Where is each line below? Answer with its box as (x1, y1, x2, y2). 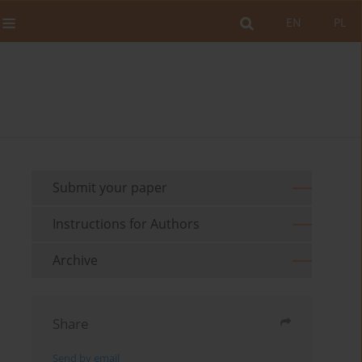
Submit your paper (53, 179, 168, 197)
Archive (53, 251, 99, 270)
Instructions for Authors (53, 215, 200, 234)
